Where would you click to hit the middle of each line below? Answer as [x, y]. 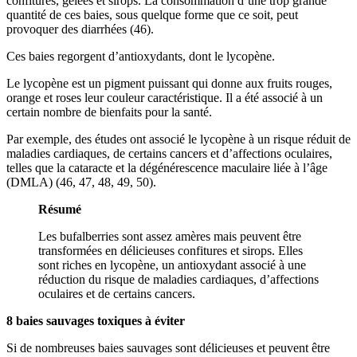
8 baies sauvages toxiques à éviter [96, 320]
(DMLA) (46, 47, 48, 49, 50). [81, 182]
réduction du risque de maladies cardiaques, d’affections [178, 279]
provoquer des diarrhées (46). [80, 29]
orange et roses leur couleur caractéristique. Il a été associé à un [165, 97]
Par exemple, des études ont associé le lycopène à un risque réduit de [178, 139]
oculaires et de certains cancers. [117, 293]
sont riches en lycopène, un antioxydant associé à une [172, 265]
